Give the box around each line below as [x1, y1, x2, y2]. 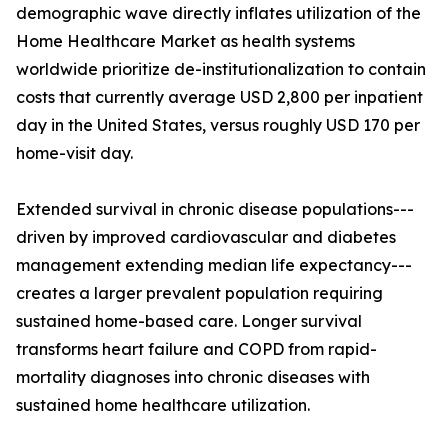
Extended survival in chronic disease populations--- [16, 199, 414, 220]
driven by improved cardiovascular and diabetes [16, 227, 396, 248]
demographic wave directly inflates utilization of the [16, 3, 421, 24]
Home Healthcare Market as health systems [16, 31, 355, 52]
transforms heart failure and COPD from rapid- [16, 339, 377, 360]
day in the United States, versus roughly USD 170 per [16, 115, 420, 136]
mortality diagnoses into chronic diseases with [16, 367, 370, 388]
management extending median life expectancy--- [16, 255, 412, 276]
